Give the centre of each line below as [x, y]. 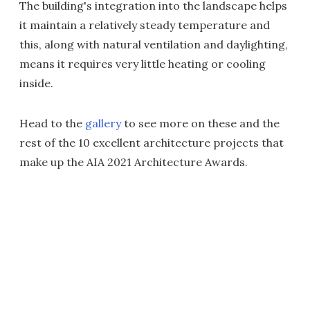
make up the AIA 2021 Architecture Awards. [134, 162]
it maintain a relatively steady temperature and [145, 25]
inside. [36, 83]
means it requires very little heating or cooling [143, 64]
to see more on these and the [200, 124]
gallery [103, 124]
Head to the [52, 124]
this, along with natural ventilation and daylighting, [154, 45]
